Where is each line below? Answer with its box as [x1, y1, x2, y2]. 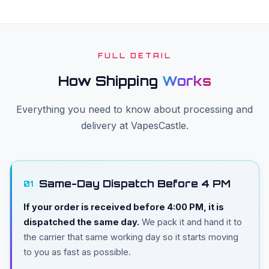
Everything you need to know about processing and [16, 103, 253, 116]
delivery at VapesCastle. [80, 119, 189, 132]
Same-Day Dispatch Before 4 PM [39, 177, 231, 190]
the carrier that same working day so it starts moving [23, 232, 238, 243]
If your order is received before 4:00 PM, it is [23, 202, 224, 213]
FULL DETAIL [97, 52, 172, 61]
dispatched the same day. [23, 217, 139, 228]
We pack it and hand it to [139, 217, 242, 228]
